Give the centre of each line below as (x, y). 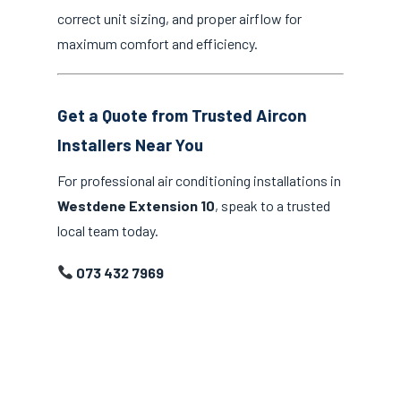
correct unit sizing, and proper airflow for (179, 19)
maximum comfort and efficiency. (158, 44)
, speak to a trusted (273, 205)
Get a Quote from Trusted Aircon (182, 115)
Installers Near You (130, 145)
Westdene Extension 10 (136, 205)
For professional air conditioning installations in (199, 180)
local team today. (108, 230)
